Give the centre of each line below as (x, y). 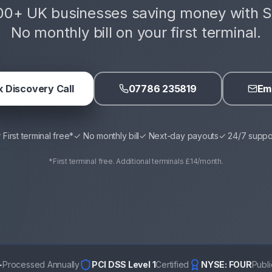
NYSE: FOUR (226, 264)
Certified (172, 264)
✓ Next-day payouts (179, 136)
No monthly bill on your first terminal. (136, 32)
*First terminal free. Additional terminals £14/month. (136, 161)
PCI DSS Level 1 (124, 264)
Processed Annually (41, 264)
